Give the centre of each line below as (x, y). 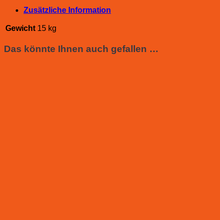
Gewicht (20, 28)
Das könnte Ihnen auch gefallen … (81, 49)
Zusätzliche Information (67, 10)
